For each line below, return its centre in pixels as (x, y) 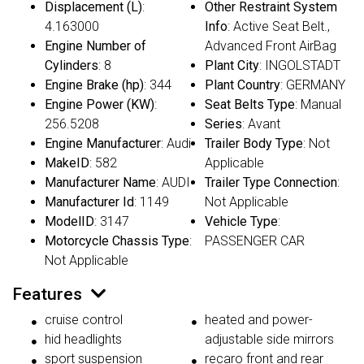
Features (47, 293)
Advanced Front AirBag (271, 45)
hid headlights (83, 339)
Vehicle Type (241, 221)
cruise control (84, 319)
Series (223, 123)
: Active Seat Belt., (279, 26)
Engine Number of (95, 45)
